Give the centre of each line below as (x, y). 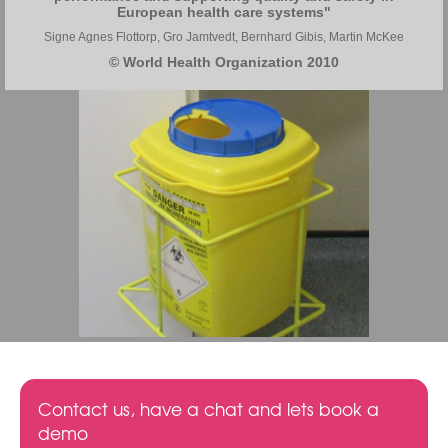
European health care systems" (224, 12)
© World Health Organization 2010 (224, 62)
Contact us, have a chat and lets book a (208, 408)
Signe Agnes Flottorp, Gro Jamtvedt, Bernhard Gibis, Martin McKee (224, 37)
